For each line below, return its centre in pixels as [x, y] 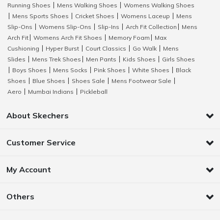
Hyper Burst [62, 48]
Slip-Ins [109, 27]
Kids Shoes [139, 59]
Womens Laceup [145, 16]
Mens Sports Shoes [41, 16]
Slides [16, 59]
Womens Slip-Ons [65, 27]
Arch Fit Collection [151, 27]
